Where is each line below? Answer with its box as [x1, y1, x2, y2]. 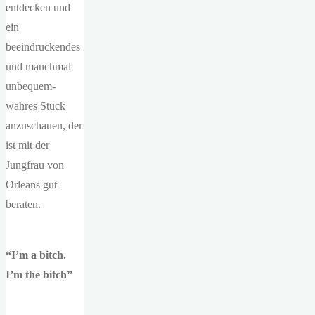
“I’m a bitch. [6, 249, 66, 261]
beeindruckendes [6, 41, 80, 53]
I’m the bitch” [6, 269, 72, 281]
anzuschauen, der [6, 120, 82, 131]
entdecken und [6, 1, 70, 13]
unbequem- [6, 80, 56, 92]
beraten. [6, 198, 41, 210]
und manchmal [6, 60, 71, 72]
